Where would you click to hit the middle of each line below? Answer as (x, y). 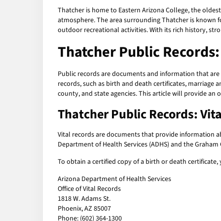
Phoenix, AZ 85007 (84, 209)
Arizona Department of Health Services (114, 179)
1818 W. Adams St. (84, 199)
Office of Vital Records (89, 189)
